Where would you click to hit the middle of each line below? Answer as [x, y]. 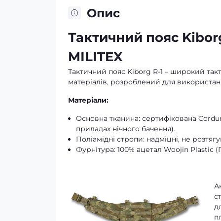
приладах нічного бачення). [126, 129]
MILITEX [95, 56]
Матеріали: [88, 100]
